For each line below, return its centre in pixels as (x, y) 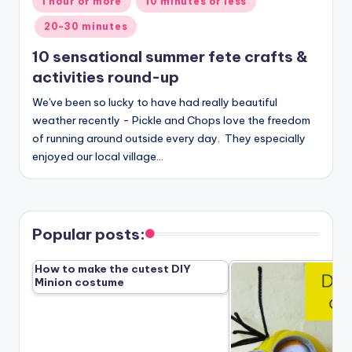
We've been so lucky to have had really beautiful (155, 102)
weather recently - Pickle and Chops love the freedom (171, 120)
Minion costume (79, 282)
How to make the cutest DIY (113, 268)
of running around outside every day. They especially (169, 138)
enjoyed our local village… (98, 156)
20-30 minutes (86, 27)
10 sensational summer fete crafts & (170, 56)
